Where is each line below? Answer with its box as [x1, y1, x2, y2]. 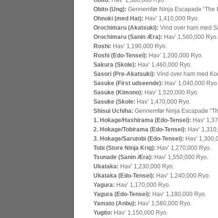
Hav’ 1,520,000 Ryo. [143, 89, 199, 96]
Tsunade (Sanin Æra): [93, 154, 153, 161]
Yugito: [93, 209, 112, 216]
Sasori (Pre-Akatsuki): [93, 71, 155, 77]
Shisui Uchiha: [93, 108, 133, 114]
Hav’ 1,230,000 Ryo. [119, 163, 174, 170]
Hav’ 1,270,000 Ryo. [156, 145, 211, 151]
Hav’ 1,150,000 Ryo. [112, 209, 168, 216]
